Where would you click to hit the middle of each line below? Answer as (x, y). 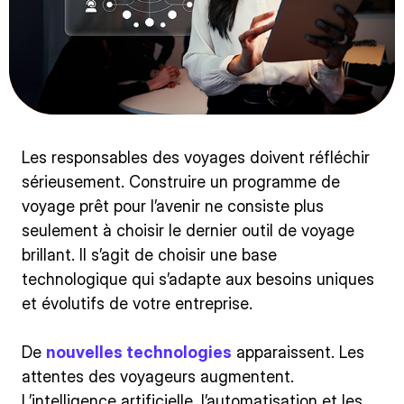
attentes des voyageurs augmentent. (158, 377)
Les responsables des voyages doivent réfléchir (196, 158)
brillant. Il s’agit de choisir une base (149, 255)
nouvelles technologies (139, 353)
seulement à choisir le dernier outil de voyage (188, 231)
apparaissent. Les (298, 353)
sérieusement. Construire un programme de (181, 182)
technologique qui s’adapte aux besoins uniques (198, 280)
